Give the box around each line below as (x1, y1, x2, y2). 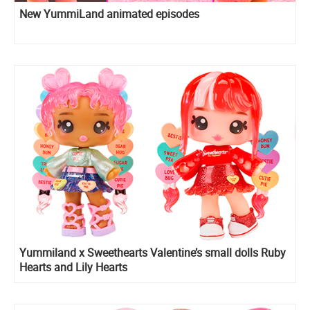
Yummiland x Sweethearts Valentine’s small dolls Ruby (19, 245, 286, 261)
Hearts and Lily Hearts (19, 259, 127, 275)
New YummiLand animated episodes (19, 6, 199, 21)
